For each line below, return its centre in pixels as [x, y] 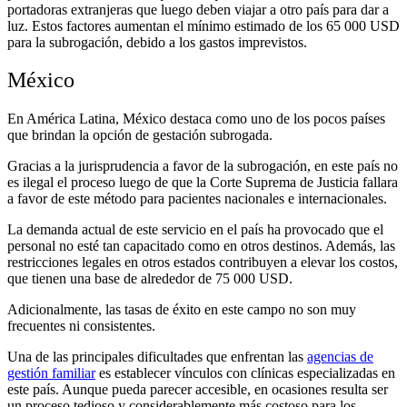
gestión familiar [51, 373]
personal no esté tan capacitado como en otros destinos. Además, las [201, 246]
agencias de [340, 357]
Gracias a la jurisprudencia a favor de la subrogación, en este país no [203, 166]
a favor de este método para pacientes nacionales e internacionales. [197, 199]
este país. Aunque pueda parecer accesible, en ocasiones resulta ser [198, 390]
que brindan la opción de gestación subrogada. [140, 135]
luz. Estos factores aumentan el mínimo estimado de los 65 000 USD [203, 25]
